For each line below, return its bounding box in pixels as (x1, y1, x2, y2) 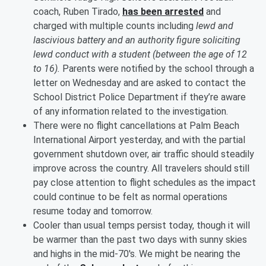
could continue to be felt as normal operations (33, 191, 227, 202)
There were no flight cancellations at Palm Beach (33, 120, 239, 131)
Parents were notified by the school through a (62, 63, 254, 74)
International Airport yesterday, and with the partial (33, 134, 245, 145)
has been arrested (122, 6, 204, 17)
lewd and (196, 20, 233, 31)
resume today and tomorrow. (33, 205, 155, 217)
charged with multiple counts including (33, 20, 196, 31)
